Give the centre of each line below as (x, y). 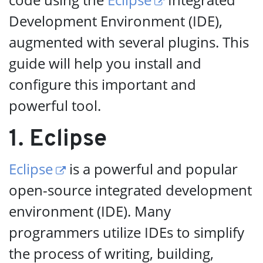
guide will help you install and (105, 63)
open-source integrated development (130, 190)
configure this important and (102, 84)
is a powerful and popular (152, 169)
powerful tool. (55, 105)
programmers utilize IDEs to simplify (127, 232)
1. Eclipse (58, 140)
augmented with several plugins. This (129, 42)
